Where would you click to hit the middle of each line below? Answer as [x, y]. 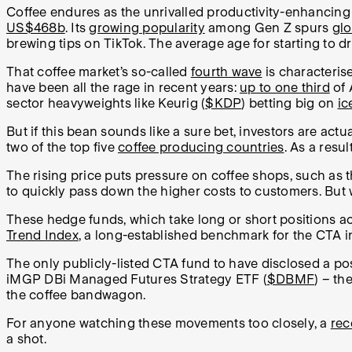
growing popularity [147, 28]
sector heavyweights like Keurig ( [106, 104]
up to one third [285, 88]
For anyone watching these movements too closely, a [169, 324]
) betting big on [290, 104]
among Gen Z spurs [268, 28]
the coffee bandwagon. [78, 295]
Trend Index [42, 236]
